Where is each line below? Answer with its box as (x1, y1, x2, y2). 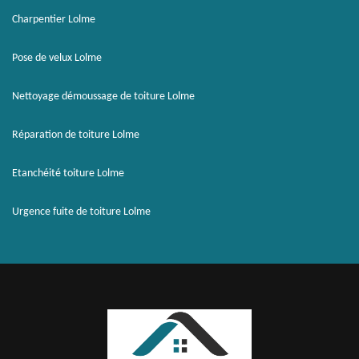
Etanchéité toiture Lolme (12, 167, 124, 179)
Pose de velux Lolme (12, 52, 102, 64)
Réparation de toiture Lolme (12, 129, 139, 141)
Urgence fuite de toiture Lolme (12, 206, 151, 218)
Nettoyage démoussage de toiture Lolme (12, 91, 195, 103)
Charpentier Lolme (12, 14, 95, 26)
